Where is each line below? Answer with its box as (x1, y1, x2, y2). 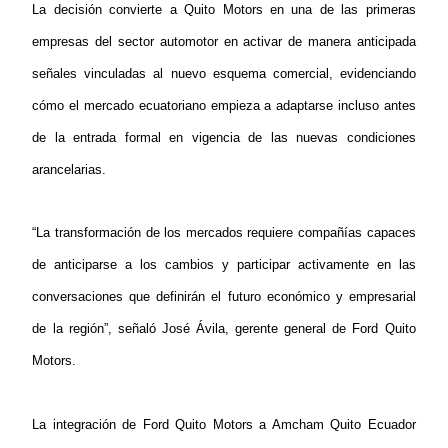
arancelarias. (32, 161, 107, 177)
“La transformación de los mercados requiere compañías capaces (32, 225, 416, 241)
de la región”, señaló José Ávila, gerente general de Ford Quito (32, 321, 416, 337)
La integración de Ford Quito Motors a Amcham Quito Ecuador (32, 416, 416, 432)
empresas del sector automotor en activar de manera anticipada (32, 33, 416, 49)
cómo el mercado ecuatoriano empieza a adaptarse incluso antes (32, 97, 416, 113)
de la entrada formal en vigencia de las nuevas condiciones (32, 129, 416, 145)
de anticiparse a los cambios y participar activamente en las (32, 257, 416, 273)
